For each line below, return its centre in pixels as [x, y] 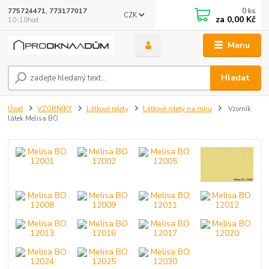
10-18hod [23, 20]
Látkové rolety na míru [177, 109]
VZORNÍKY [55, 109]
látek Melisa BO [33, 119]
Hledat [236, 77]
